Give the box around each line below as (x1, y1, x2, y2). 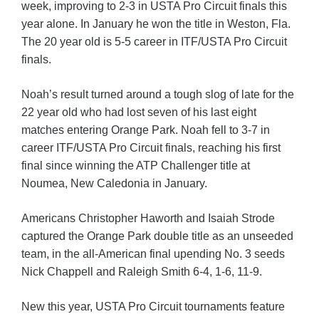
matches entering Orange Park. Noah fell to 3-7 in (21, 124, 270, 137)
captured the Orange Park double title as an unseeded (21, 230, 293, 243)
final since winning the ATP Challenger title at (21, 159, 250, 172)
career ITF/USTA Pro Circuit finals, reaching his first (21, 142, 281, 155)
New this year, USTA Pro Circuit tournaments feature (21, 300, 285, 313)
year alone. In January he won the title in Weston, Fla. (21, 18, 291, 31)
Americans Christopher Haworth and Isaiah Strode (21, 212, 275, 225)
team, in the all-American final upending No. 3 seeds (21, 248, 285, 261)
